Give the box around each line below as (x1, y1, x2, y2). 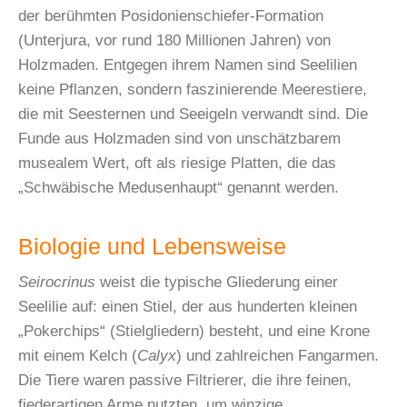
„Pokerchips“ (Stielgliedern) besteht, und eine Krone (18, 323, 370, 341)
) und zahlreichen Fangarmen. (176, 347, 379, 365)
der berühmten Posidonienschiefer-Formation (18, 7, 323, 25)
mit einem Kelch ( (18, 347, 137, 365)
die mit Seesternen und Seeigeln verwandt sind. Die (18, 105, 368, 124)
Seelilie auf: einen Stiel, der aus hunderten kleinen (18, 298, 357, 316)
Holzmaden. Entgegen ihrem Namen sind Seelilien (18, 56, 357, 74)
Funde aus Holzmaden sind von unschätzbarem (18, 130, 341, 148)
